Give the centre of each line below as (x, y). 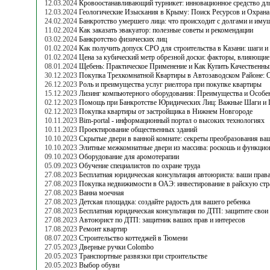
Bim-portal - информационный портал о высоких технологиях (172, 120)
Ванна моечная (102, 193)
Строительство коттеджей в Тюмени (133, 238)
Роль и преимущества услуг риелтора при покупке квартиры (170, 84)
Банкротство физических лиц (123, 39)
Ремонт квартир (103, 229)
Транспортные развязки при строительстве (143, 256)
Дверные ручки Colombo (116, 247)
